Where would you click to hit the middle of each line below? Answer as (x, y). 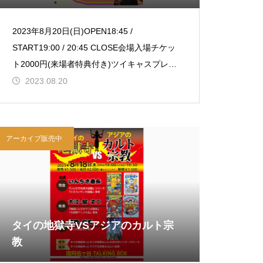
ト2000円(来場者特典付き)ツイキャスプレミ (95, 64)
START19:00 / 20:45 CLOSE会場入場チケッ (94, 48)
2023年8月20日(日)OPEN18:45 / (73, 31)
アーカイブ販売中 (34, 139)
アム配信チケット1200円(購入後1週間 (83, 80)
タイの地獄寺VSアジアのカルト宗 (93, 225)
